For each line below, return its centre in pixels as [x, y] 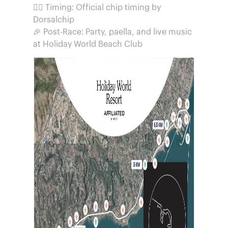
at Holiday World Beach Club [88, 44]
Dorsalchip [54, 20]
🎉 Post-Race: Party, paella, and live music [112, 32]
